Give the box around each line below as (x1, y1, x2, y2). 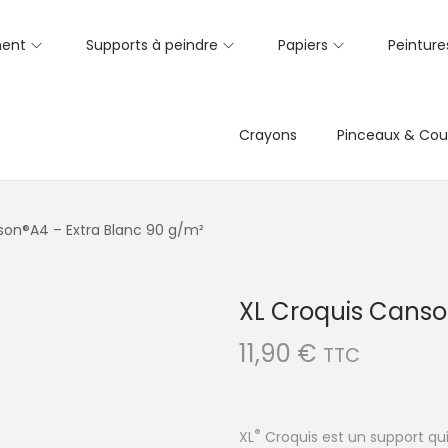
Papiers (278, 35, 328, 55)
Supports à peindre (86, 35, 218, 55)
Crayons (239, 125, 297, 145)
